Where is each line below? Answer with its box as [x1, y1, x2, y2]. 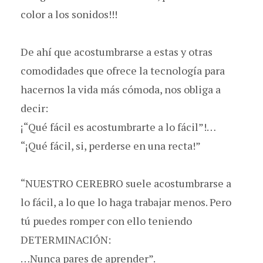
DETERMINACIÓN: [21, 232, 111, 247]
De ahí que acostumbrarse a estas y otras [21, 44, 213, 59]
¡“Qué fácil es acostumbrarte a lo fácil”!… [21, 119, 216, 134]
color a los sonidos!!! [21, 6, 117, 21]
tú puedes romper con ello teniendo [21, 213, 192, 228]
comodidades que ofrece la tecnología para [21, 63, 225, 77]
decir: [21, 100, 48, 115]
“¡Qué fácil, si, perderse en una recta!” [21, 138, 201, 153]
